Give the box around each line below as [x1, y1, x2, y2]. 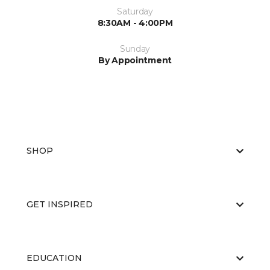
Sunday [119, 43, 151, 55]
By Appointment [98, 55, 172, 66]
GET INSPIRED [27, 199, 93, 210]
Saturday [117, 6, 153, 17]
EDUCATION [27, 253, 82, 264]
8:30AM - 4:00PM [97, 17, 173, 29]
